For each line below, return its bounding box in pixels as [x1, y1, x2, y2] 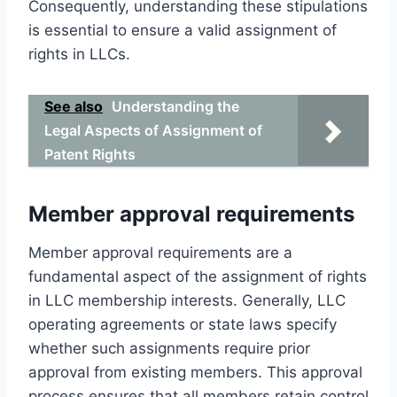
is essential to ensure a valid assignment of [28, 20, 337, 39]
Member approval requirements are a [28, 243, 292, 261]
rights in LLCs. [28, 44, 130, 63]
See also [44, 97, 103, 115]
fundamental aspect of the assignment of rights [28, 267, 367, 285]
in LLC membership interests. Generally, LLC [28, 291, 346, 309]
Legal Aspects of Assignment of [44, 121, 262, 139]
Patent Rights [44, 144, 136, 163]
